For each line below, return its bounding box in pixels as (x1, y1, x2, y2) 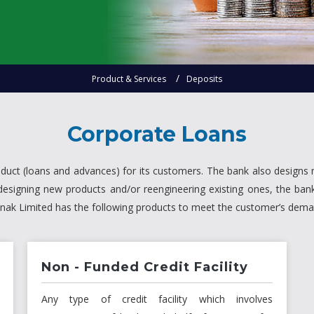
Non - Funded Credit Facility (41, 259, 248, 275)
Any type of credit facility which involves (41, 292, 273, 306)
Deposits (186, 73, 222, 86)
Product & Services (92, 73, 166, 86)
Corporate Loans (67, 121, 247, 148)
